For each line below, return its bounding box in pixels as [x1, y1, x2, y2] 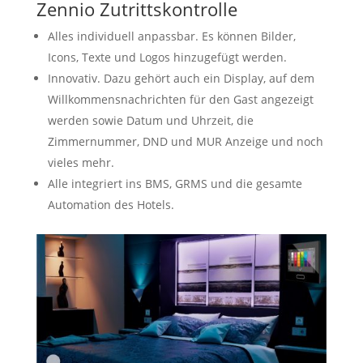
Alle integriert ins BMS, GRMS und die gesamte [47, 175, 302, 191]
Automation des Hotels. [47, 196, 174, 212]
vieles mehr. [47, 154, 114, 170]
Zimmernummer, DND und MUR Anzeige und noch [47, 133, 323, 149]
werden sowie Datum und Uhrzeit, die [47, 112, 254, 128]
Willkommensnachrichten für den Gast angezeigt [47, 91, 314, 107]
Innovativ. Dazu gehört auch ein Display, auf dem [47, 70, 314, 86]
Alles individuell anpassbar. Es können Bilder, [47, 28, 296, 44]
